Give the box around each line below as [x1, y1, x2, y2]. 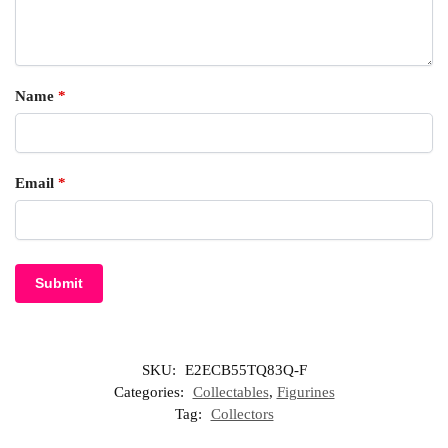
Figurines [276, 383, 335, 400]
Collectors [210, 405, 274, 422]
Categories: [113, 383, 188, 400]
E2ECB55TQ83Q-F [184, 361, 307, 378]
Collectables [192, 383, 269, 400]
